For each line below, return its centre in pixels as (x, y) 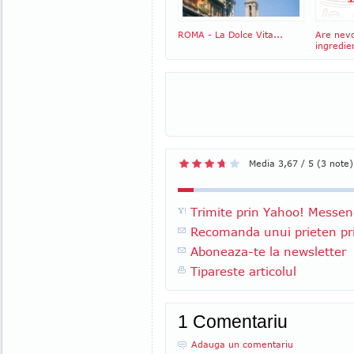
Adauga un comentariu (242, 344)
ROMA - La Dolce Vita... (230, 34)
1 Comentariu (233, 322)
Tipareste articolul (243, 271)
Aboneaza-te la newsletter (268, 251)
